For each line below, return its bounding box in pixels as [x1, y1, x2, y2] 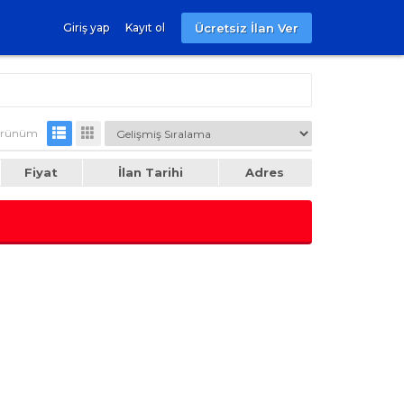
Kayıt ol [124, 21, 165, 35]
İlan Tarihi [117, 165, 183, 180]
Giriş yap [62, 21, 109, 35]
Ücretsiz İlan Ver [194, 20, 298, 35]
